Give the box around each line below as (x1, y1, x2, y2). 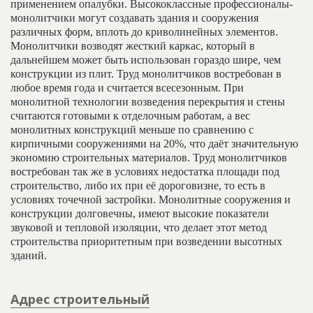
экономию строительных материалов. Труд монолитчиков (10, 151, 287, 163)
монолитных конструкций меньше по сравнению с (10, 123, 254, 136)
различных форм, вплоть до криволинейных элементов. (10, 25, 278, 38)
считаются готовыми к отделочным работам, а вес (10, 109, 250, 122)
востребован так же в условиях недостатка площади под (10, 165, 279, 177)
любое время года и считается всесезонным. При (10, 81, 244, 94)
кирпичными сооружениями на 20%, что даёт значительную (10, 137, 298, 150)
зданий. (10, 249, 47, 261)
